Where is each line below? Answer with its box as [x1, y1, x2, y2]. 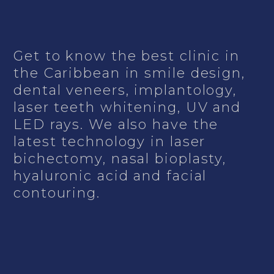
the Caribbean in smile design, [13, 65, 245, 82]
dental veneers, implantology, [13, 82, 237, 99]
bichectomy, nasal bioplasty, [13, 150, 227, 168]
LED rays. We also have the [13, 116, 219, 133]
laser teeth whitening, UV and [13, 99, 242, 116]
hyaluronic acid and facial [13, 168, 207, 185]
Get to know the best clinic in [13, 48, 240, 65]
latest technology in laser [13, 133, 206, 150]
